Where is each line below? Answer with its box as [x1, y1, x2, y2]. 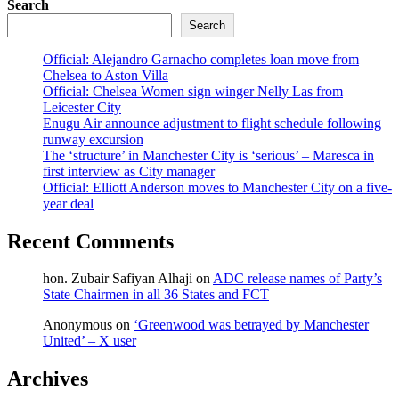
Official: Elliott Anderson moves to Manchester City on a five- [43, 179, 392, 195]
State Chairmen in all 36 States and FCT [43, 287, 269, 303]
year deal [43, 195, 94, 211]
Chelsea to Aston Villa [43, 67, 168, 83]
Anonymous [43, 317, 112, 333]
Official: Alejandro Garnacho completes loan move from [43, 51, 359, 67]
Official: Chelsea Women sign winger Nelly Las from [43, 83, 343, 99]
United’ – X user [43, 333, 136, 349]
